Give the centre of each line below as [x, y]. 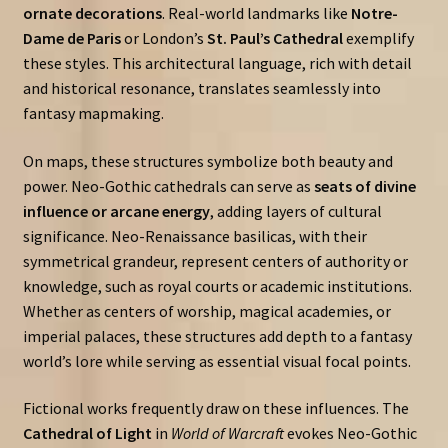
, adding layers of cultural [295, 210]
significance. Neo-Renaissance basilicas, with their [194, 235]
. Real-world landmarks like [256, 12]
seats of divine [364, 185]
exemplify [378, 37]
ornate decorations [92, 12]
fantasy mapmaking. [93, 112]
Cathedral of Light [87, 433]
